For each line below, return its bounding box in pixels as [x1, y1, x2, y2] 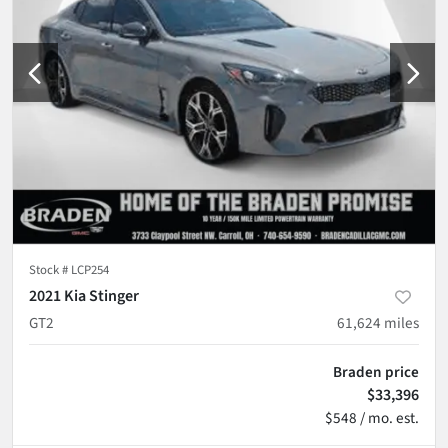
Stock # [29, 260, 71, 279]
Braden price [333, 360, 419, 383]
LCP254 [71, 260, 109, 279]
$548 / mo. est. [325, 406, 419, 429]
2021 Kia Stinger [29, 284, 139, 307]
